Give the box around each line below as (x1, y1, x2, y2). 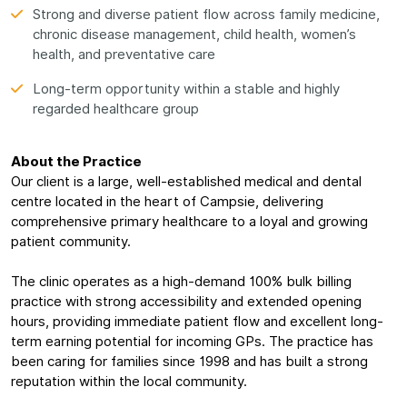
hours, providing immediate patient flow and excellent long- (11, 313, 383, 330)
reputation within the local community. (11, 373, 247, 390)
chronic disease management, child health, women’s (33, 26, 356, 43)
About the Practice (11, 154, 142, 170)
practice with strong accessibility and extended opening (11, 293, 362, 310)
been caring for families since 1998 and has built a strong (11, 353, 368, 370)
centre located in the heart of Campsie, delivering (11, 194, 323, 210)
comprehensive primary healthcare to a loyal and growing (11, 213, 368, 230)
